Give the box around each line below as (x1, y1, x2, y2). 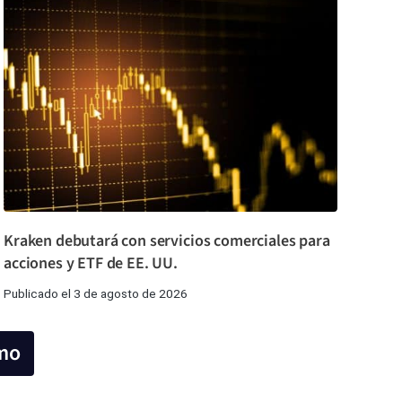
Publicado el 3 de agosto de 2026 (4, 285, 188, 301)
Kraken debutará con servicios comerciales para (4, 229, 330, 252)
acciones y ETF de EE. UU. (4, 251, 178, 275)
